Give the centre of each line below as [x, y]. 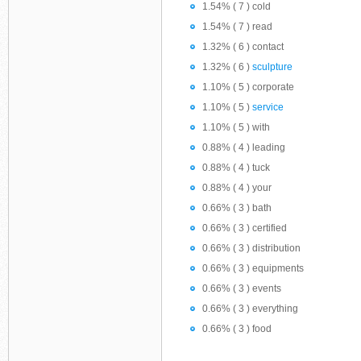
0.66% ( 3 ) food [237, 329]
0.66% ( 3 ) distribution [251, 248]
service [268, 107]
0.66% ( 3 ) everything [250, 309]
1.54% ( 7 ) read [237, 27]
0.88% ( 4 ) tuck [236, 168]
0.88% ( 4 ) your [237, 188]
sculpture [272, 67]
